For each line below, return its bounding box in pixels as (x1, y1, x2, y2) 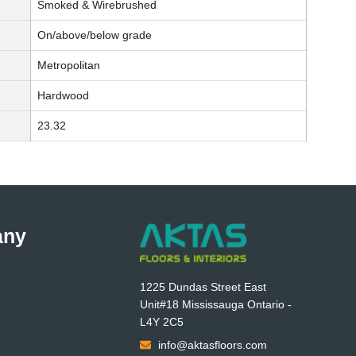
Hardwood (37, 89, 89, 103)
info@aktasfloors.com (157, 339, 267, 352)
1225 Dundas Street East (140, 281, 266, 294)
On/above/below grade (37, 29, 152, 42)
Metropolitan (37, 59, 100, 72)
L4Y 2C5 (140, 315, 184, 329)
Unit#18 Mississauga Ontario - (140, 298, 292, 311)
